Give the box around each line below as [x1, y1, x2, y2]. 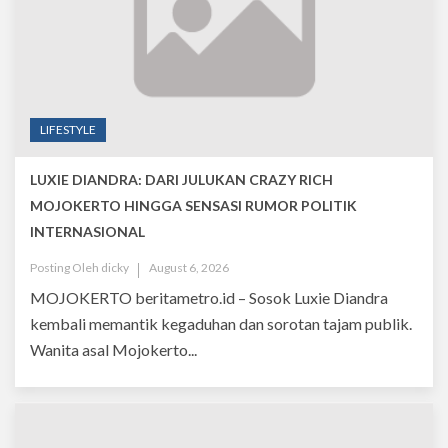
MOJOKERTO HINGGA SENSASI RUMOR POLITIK [30, 196, 357, 214]
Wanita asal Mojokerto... [30, 339, 197, 359]
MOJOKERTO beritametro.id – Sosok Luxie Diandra [30, 287, 388, 307]
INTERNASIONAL [30, 222, 145, 240]
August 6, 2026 [149, 259, 229, 275]
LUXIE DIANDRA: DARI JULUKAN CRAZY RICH [30, 170, 333, 188]
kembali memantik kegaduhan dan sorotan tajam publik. [30, 313, 412, 333]
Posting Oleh [30, 259, 101, 275]
